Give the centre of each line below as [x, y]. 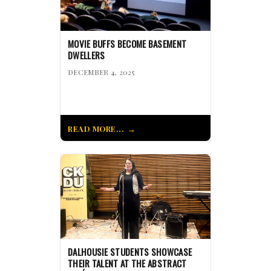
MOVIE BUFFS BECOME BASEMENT [127, 44]
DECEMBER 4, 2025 [101, 72]
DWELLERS [87, 55]
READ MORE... [96, 129]
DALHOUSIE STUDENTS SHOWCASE [130, 252]
